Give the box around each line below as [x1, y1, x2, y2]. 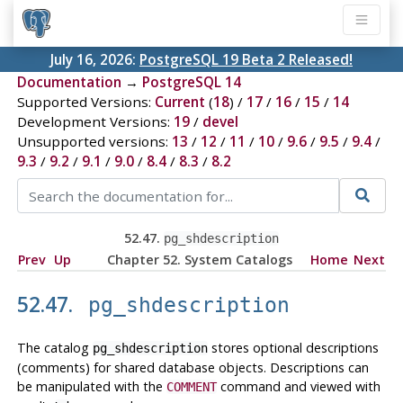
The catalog [16, 338, 93, 356]
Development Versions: [16, 112, 174, 131]
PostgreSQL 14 [141, 73, 241, 92]
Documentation [16, 73, 121, 92]
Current [154, 93, 205, 112]
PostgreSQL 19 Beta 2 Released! [139, 50, 353, 69]
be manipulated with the [16, 377, 166, 395]
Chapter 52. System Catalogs [106, 250, 292, 268]
